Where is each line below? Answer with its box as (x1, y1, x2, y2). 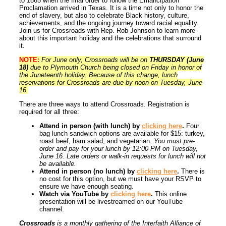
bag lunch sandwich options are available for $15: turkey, (39, 130, 205, 138)
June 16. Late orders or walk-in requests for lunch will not (39, 152, 206, 160)
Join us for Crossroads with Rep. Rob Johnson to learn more (19, 27, 195, 35)
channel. (39, 205, 64, 213)
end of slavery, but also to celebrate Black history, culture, (19, 12, 189, 20)
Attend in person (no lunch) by (39, 167, 137, 176)
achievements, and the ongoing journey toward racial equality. (19, 19, 199, 27)
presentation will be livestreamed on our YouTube (39, 198, 183, 206)
